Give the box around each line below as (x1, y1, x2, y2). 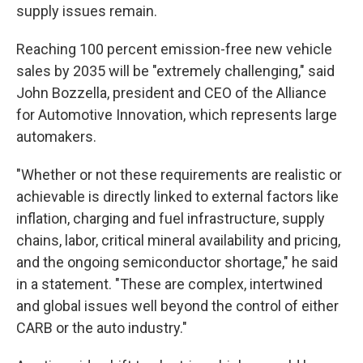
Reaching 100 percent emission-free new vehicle (16, 41, 332, 58)
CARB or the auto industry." (16, 319, 187, 336)
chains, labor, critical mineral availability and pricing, (16, 232, 340, 249)
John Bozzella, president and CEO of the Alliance (16, 84, 327, 101)
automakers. (16, 128, 96, 145)
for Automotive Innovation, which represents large (16, 106, 337, 123)
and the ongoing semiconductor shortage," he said (16, 254, 338, 271)
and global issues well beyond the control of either (16, 297, 339, 314)
